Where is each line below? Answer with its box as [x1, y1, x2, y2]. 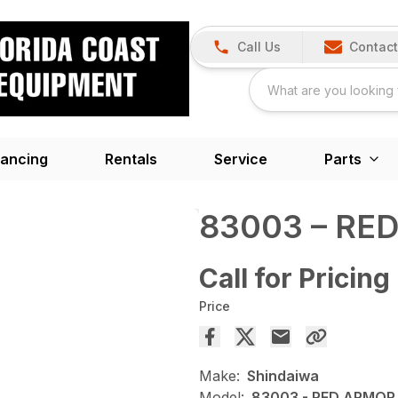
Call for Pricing [199, 261, 390, 294]
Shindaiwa [247, 366, 319, 385]
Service [214, 149, 267, 168]
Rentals [105, 149, 157, 168]
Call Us [236, 39, 281, 55]
